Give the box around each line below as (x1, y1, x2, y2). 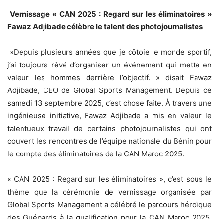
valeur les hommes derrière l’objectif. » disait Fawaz (7, 72, 212, 82)
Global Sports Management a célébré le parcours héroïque (7, 199, 212, 209)
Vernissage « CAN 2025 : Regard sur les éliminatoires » (7, 9, 212, 19)
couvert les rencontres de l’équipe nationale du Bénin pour (7, 136, 212, 146)
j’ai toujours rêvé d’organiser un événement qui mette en (7, 60, 212, 69)
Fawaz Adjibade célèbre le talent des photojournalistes (7, 22, 203, 31)
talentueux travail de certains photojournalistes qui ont (7, 123, 212, 133)
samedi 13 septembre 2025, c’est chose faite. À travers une (7, 98, 212, 108)
